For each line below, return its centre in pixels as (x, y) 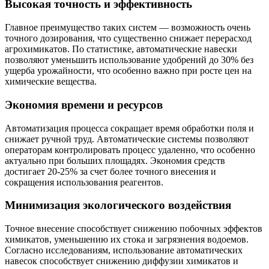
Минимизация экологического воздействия (118, 205)
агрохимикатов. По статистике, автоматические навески (121, 49)
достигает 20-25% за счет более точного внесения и (110, 171)
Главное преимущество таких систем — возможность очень (128, 28)
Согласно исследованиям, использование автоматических (124, 250)
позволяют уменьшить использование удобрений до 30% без (129, 60)
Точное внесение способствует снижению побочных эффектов (134, 228)
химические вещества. (51, 82)
